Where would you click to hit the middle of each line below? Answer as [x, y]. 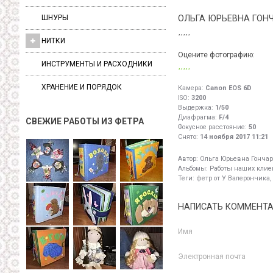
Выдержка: [197, 108]
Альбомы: [194, 169]
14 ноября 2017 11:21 [234, 137]
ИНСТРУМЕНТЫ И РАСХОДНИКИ [97, 64]
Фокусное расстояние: [213, 127]
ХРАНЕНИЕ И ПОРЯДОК [82, 87]
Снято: [189, 137]
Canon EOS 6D [229, 88]
